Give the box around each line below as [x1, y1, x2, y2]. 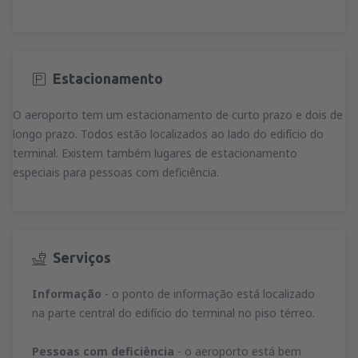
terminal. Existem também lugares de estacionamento [13, 145, 297, 161]
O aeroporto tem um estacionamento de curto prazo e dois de [13, 106, 343, 122]
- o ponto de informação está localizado [105, 286, 315, 302]
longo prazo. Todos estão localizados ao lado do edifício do [13, 125, 324, 141]
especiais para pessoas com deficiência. [13, 164, 219, 180]
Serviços [53, 249, 111, 265]
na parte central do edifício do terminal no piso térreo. [32, 305, 315, 321]
